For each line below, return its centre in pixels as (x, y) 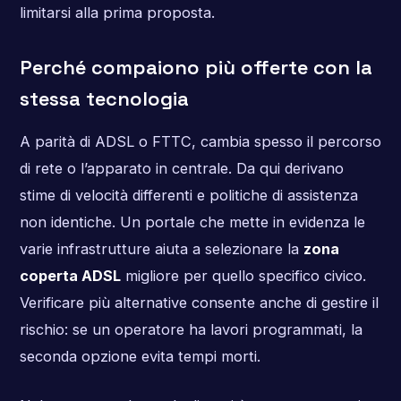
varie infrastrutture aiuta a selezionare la (161, 248)
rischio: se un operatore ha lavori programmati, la (191, 329)
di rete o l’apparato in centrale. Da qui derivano (181, 168)
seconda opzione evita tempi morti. (140, 356)
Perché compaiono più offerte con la (196, 68)
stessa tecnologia (104, 99)
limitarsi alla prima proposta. (117, 13)
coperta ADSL (70, 275)
